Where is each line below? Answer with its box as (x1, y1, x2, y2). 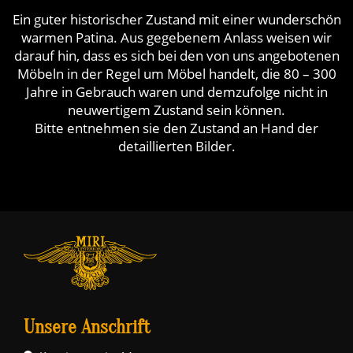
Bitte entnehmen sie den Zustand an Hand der (35, 119, 318, 137)
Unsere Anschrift (24, 317, 150, 338)
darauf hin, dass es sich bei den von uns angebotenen (13, 46, 340, 65)
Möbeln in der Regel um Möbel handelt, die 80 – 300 (17, 65, 336, 83)
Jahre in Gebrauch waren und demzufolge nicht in (25, 83, 328, 101)
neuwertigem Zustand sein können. (68, 101, 285, 119)
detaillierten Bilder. (117, 137, 236, 155)
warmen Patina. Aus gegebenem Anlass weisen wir (21, 28, 332, 46)
